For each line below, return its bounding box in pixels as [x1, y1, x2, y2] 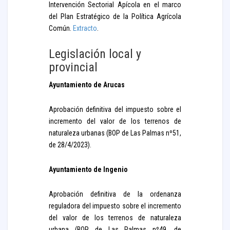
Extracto [73, 24, 97, 32]
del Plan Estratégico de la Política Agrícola [49, 12, 181, 21]
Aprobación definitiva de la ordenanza [49, 190, 181, 198]
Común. [49, 24, 73, 32]
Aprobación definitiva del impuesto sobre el [49, 105, 181, 113]
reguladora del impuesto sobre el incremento [49, 202, 181, 210]
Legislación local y [49, 47, 141, 61]
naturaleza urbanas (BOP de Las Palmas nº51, [49, 129, 181, 137]
